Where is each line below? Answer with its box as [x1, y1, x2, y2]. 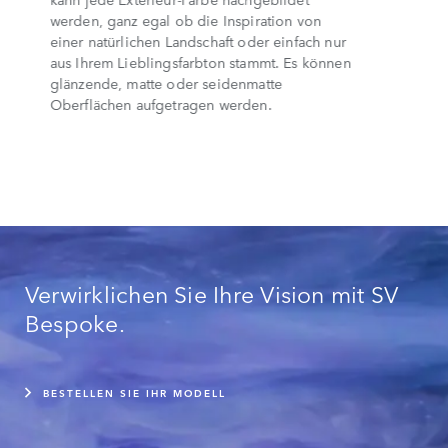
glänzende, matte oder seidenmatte [49, 72, 283, 93]
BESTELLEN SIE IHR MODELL [43, 383, 226, 400]
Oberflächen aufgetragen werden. [49, 93, 272, 114]
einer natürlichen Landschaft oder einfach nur [49, 30, 347, 51]
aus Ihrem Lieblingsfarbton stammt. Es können [49, 51, 352, 72]
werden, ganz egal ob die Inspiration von [49, 9, 322, 30]
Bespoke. [25, 305, 125, 338]
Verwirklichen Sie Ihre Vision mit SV [25, 276, 399, 309]
